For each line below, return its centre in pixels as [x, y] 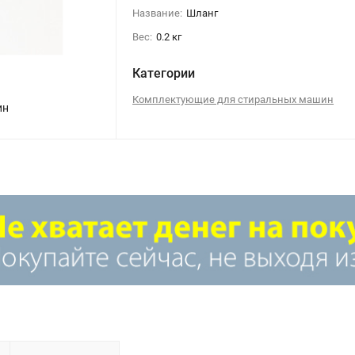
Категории [164, 73]
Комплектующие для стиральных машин [233, 99]
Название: [158, 13]
